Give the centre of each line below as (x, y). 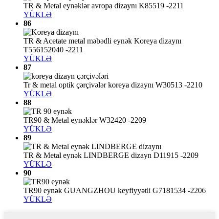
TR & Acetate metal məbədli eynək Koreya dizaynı (102, 41)
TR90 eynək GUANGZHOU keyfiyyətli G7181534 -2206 (115, 191)
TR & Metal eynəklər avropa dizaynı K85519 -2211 (104, 6)
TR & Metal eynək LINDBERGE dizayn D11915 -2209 (111, 155)
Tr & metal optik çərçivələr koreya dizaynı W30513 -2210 (113, 85)
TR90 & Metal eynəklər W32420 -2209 (85, 120)
